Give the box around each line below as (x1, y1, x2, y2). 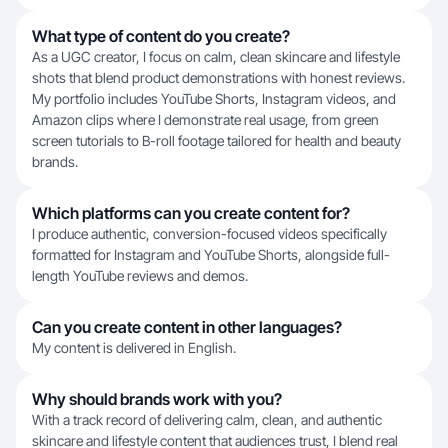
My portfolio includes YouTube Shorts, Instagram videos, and (32, 90, 396, 107)
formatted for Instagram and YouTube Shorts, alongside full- (32, 246, 390, 263)
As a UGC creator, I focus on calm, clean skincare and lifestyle (32, 48, 400, 65)
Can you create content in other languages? (32, 317, 342, 337)
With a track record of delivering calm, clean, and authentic (32, 411, 382, 428)
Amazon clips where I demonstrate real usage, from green (32, 111, 379, 128)
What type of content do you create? (32, 26, 290, 46)
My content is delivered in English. (32, 339, 236, 356)
